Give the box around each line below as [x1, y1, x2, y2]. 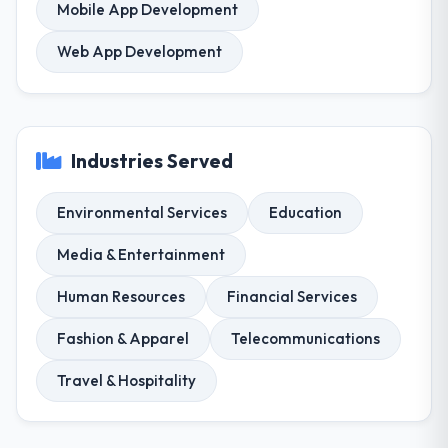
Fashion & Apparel [57, 328, 190, 348]
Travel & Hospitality [57, 370, 197, 390]
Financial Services [227, 286, 358, 306]
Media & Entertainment [57, 244, 226, 264]
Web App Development [57, 42, 223, 62]
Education [269, 202, 343, 222]
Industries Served [71, 148, 234, 173]
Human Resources [57, 286, 186, 306]
